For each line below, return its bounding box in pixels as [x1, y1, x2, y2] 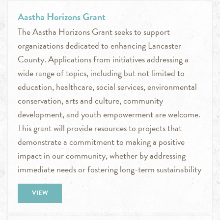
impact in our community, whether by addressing [18, 149, 186, 163]
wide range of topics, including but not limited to [18, 66, 185, 80]
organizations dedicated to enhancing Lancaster [18, 39, 181, 53]
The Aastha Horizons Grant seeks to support [18, 25, 170, 39]
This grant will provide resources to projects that [18, 121, 182, 135]
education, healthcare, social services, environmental [18, 80, 197, 94]
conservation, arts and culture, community [18, 94, 163, 108]
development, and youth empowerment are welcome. [18, 108, 200, 121]
